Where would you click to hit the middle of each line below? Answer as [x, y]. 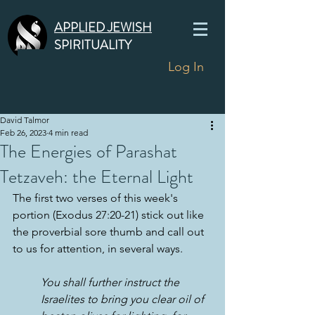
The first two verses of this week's [97, 198]
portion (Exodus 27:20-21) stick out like [110, 215]
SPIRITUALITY [93, 45]
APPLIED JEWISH [103, 27]
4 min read [68, 133]
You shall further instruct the [111, 282]
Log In [186, 66]
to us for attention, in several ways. [98, 249]
